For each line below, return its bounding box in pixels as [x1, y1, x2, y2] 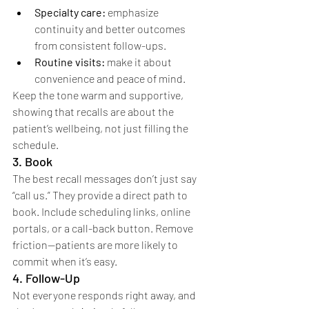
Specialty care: [34, 6, 106, 19]
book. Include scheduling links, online [12, 205, 192, 219]
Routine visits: [34, 55, 105, 69]
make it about [105, 55, 174, 69]
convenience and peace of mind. [34, 72, 186, 86]
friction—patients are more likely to [12, 238, 180, 252]
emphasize [106, 6, 161, 19]
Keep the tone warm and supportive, [12, 88, 186, 102]
